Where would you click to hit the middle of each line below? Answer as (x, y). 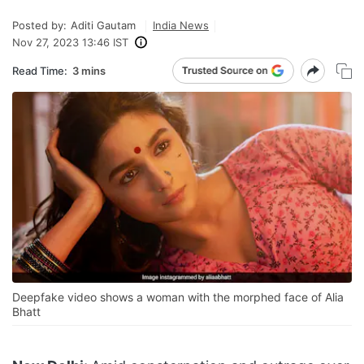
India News (181, 25)
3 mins (89, 70)
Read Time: (40, 70)
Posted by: (39, 25)
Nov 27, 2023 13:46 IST (70, 42)
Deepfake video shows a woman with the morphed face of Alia (178, 297)
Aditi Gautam (103, 25)
